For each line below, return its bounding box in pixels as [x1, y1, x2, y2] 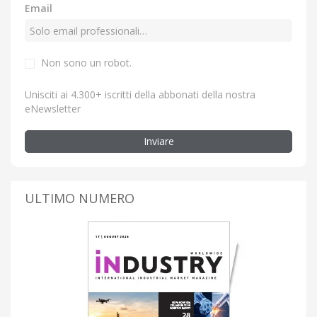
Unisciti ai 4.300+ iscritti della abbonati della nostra [25, 88, 255, 102]
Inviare [143, 134, 174, 149]
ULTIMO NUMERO [25, 190, 134, 207]
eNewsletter [25, 102, 81, 116]
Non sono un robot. [41, 56, 132, 70]
